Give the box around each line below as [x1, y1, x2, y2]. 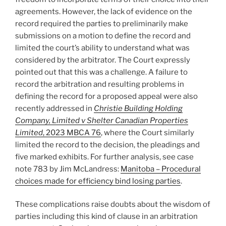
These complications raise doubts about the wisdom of [15, 200, 210, 209]
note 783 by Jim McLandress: [15, 164, 121, 174]
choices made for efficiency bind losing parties [15, 176, 181, 186]
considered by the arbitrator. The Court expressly [15, 55, 190, 65]
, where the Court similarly [101, 128, 194, 137]
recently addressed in [15, 103, 94, 113]
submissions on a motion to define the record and [15, 31, 191, 40]
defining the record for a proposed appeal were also [15, 91, 198, 101]
